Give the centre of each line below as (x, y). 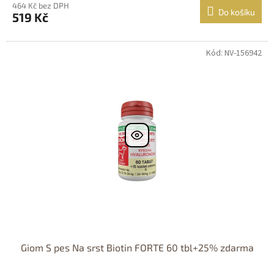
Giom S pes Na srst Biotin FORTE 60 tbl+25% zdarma (137, 247)
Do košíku (237, 12)
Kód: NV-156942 (234, 53)
